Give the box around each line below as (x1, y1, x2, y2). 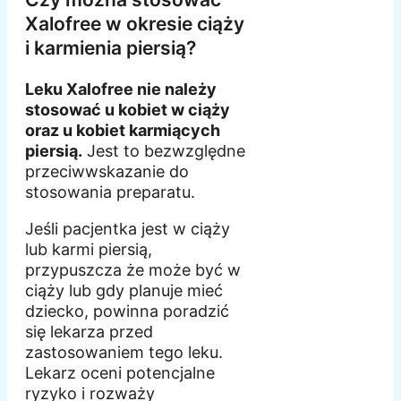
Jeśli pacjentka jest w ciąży (25, 219, 230, 239)
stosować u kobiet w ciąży (25, 100, 230, 120)
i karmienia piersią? (25, 37, 196, 60)
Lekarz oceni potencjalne (25, 363, 215, 383)
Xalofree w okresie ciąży (25, 13, 244, 36)
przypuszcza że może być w (25, 260, 241, 280)
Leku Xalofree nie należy (25, 80, 217, 99)
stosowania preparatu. (25, 183, 195, 202)
